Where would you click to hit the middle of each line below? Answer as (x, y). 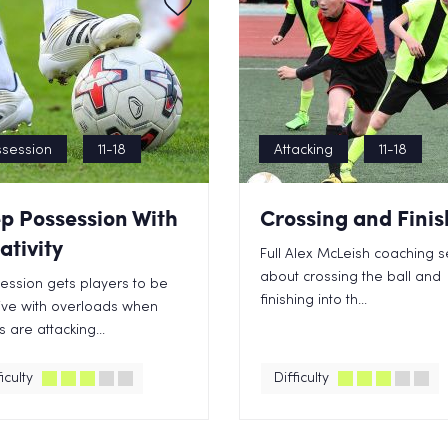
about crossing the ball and (350, 277)
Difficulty (301, 378)
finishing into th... (313, 300)
